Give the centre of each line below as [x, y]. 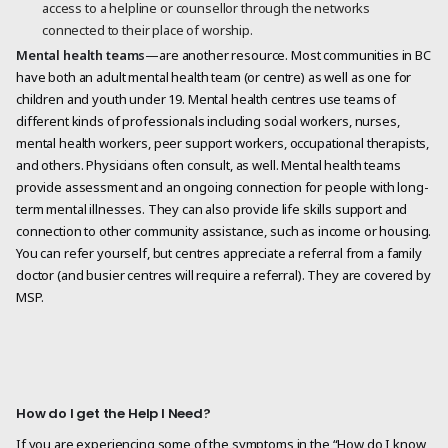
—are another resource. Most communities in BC [288, 55]
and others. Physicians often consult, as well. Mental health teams [208, 165]
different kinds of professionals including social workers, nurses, [208, 121]
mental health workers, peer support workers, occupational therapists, [223, 143]
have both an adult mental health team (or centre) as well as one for [214, 77]
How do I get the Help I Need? [113, 414]
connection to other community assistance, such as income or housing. [224, 231]
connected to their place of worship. [147, 30]
